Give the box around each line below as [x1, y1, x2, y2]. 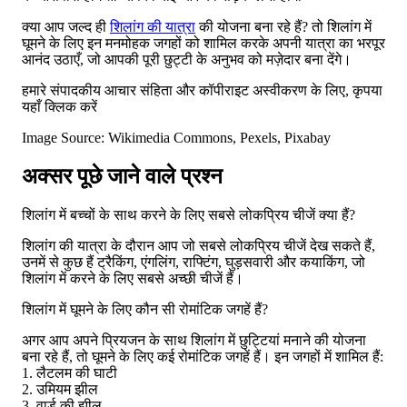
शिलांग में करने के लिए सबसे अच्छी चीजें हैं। [22, 270, 243, 286]
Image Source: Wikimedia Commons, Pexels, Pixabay [22, 130, 331, 145]
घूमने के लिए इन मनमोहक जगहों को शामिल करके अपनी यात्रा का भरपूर [22, 35, 385, 51]
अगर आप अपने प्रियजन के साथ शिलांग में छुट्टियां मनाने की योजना [22, 332, 366, 348]
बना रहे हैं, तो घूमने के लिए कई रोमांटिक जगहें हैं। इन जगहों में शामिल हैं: [22, 348, 383, 364]
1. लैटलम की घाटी [22, 364, 117, 381]
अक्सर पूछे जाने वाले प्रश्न [22, 164, 223, 188]
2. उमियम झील [22, 381, 98, 397]
